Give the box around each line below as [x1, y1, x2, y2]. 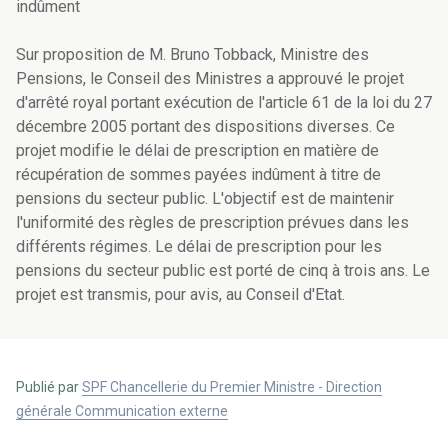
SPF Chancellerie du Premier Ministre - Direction [82, 379, 382, 396]
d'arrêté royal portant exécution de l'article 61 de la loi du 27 [16, 93, 432, 113]
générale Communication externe [16, 403, 228, 420]
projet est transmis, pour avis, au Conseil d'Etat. [16, 285, 345, 305]
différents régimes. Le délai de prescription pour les [16, 237, 382, 257]
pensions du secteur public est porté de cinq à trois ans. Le [16, 261, 430, 281]
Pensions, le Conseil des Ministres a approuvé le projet [16, 69, 404, 89]
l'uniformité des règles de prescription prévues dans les [16, 213, 409, 233]
